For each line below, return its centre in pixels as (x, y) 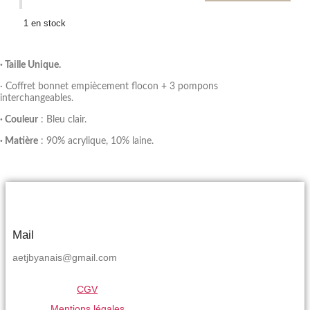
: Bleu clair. (62, 120)
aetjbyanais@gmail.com (65, 258)
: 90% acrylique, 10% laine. (96, 142)
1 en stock (45, 24)
